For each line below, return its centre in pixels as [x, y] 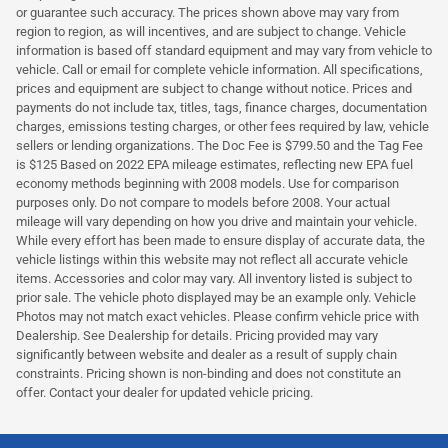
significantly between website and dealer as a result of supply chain [206, 355]
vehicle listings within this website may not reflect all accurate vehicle [212, 260]
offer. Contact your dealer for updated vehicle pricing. [164, 393]
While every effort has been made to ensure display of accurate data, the [220, 241]
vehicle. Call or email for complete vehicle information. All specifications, [219, 70]
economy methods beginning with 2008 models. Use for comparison [207, 184]
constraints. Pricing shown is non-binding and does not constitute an [208, 374]
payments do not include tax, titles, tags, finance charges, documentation [221, 108]
